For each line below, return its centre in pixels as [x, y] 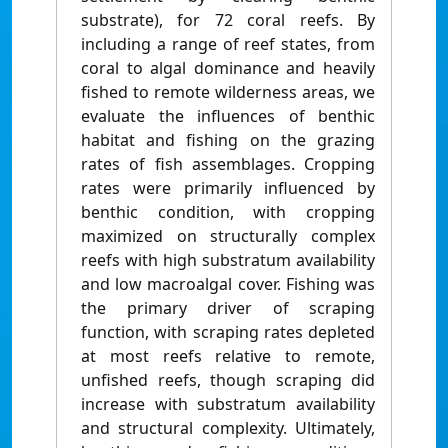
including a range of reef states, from [228, 44]
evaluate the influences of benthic [228, 116]
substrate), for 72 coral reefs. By [228, 20]
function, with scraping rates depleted [228, 332]
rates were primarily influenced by [228, 188]
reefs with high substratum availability [228, 260]
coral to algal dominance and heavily [228, 68]
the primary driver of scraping [228, 308]
